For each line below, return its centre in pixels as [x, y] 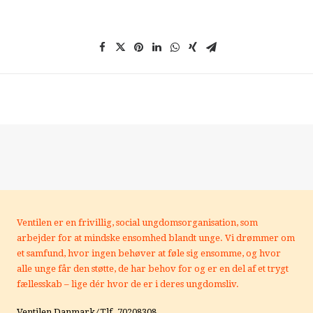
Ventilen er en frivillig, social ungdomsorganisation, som [137, 223]
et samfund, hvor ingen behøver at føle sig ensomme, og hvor [149, 253]
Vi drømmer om [260, 238]
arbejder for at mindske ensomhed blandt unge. [121, 238]
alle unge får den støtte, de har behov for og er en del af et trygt [153, 269]
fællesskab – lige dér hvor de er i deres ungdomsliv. [128, 284]
